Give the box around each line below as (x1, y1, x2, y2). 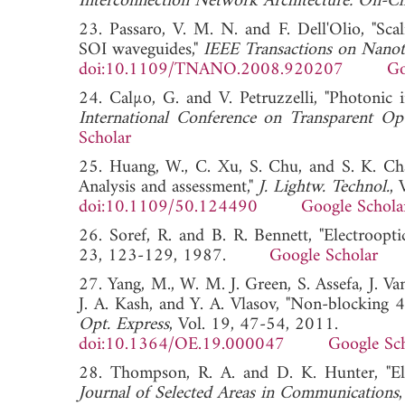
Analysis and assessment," (79, 171, 259, 203)
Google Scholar (269, 240, 378, 272)
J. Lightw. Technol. (259, 171, 390, 203)
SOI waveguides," (79, 33, 203, 66)
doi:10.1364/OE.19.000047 (79, 328, 285, 361)
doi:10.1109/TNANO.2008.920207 (79, 53, 344, 86)
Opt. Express (79, 308, 169, 341)
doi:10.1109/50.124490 (79, 191, 258, 223)
